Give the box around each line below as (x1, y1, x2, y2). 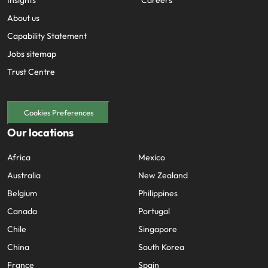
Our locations (7, 140, 74, 154)
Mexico (138, 166, 165, 178)
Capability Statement (7, 44, 87, 56)
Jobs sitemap (7, 62, 56, 74)
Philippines (138, 202, 178, 214)
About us (7, 26, 39, 38)
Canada (7, 220, 37, 232)
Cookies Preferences (23, 122, 93, 132)
